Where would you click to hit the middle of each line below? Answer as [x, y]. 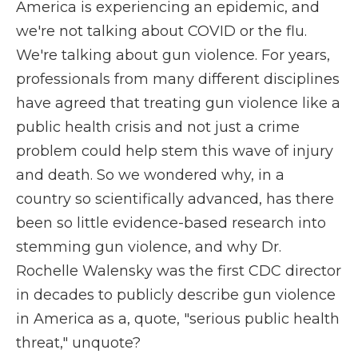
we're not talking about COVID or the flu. [161, 31]
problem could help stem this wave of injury [175, 151]
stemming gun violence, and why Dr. [149, 247]
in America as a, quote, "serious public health [178, 319]
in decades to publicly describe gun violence [176, 295]
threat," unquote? [78, 343]
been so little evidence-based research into [171, 223]
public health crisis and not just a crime [158, 127]
